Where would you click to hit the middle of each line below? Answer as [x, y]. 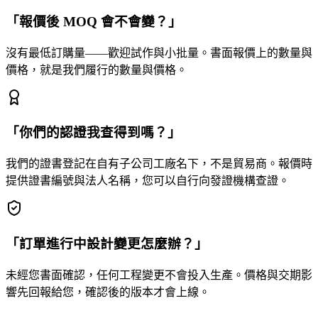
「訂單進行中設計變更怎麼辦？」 [107, 243]
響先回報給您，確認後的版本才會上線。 [108, 292]
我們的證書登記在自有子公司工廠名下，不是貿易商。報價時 [159, 164]
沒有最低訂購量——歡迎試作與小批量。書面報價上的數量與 [159, 53]
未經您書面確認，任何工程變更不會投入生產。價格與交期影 [159, 275]
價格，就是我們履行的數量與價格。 [97, 70]
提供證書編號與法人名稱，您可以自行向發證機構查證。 [148, 181]
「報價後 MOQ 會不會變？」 [94, 22]
